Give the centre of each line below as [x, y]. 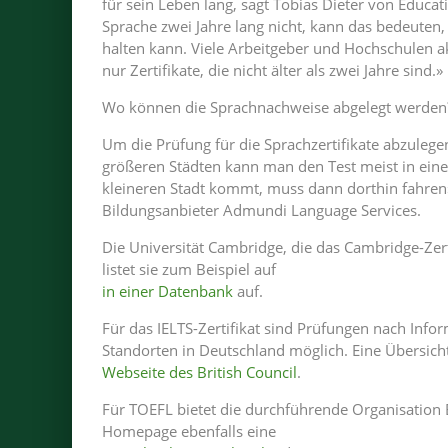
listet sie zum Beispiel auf [189, 269]
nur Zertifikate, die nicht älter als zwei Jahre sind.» [272, 70]
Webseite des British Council [199, 372]
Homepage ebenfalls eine [189, 431]
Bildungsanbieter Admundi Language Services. [261, 210]
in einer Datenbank [167, 291]
